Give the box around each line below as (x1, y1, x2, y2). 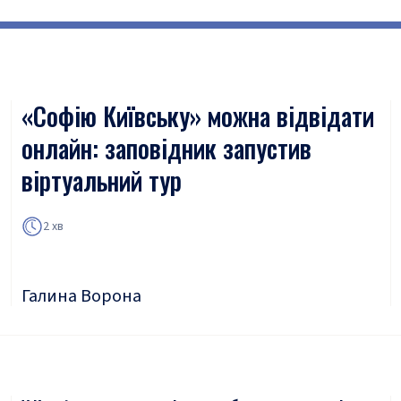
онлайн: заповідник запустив (21, 130, 311, 166)
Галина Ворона (21, 284, 141, 309)
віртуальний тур (21, 162, 182, 199)
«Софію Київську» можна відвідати (21, 98, 374, 134)
